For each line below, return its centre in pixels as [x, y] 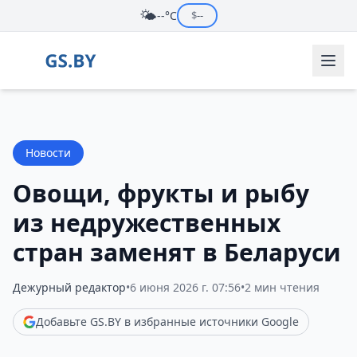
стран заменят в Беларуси [177, 252]
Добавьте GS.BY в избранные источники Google [167, 322]
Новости [48, 153]
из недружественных [147, 223]
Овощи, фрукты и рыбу [161, 193]
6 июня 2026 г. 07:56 [185, 287]
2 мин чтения [282, 287]
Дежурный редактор [69, 287]
